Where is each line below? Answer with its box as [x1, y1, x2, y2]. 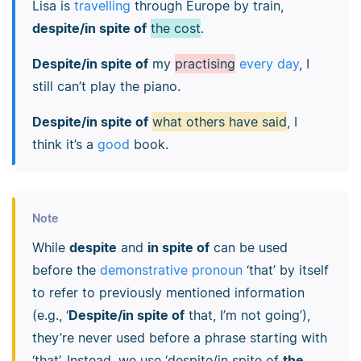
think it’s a [31, 136, 98, 153]
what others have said [151, 114, 287, 131]
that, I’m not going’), [184, 306, 310, 323]
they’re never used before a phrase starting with [31, 329, 327, 346]
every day [239, 56, 299, 73]
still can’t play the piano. [31, 78, 180, 95]
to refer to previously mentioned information [31, 284, 305, 301]
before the [31, 261, 100, 278]
